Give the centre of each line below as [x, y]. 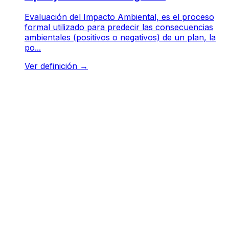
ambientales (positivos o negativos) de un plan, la [120, 37]
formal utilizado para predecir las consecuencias [119, 27]
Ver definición [52, 66]
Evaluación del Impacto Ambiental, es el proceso [119, 17]
